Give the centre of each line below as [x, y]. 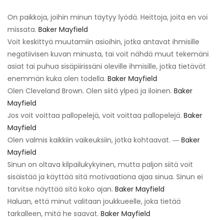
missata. [23, 29]
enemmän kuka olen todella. [57, 78]
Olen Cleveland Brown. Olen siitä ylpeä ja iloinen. [91, 91]
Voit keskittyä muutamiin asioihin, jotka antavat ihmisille [103, 41]
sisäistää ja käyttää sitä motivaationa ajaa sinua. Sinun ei [105, 177]
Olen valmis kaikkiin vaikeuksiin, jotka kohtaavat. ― [94, 140]
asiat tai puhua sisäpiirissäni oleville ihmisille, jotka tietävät [107, 66]
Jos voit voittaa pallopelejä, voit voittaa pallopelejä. [96, 115]
